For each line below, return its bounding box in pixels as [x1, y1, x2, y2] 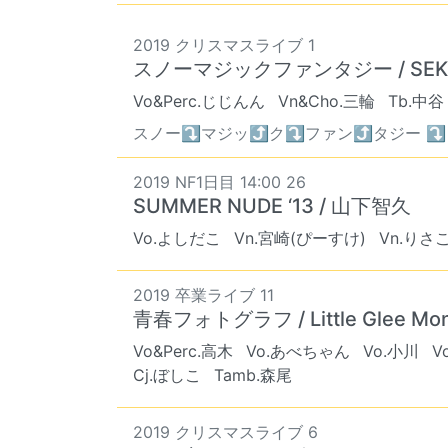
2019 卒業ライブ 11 [133, 285, 274, 306]
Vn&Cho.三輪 [278, 91, 375, 112]
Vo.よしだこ [133, 228, 221, 249]
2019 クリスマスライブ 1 [133, 35, 315, 56]
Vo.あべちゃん [246, 341, 350, 362]
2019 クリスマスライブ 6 [133, 422, 318, 443]
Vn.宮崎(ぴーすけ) [234, 228, 366, 249]
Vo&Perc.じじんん [133, 91, 265, 112]
